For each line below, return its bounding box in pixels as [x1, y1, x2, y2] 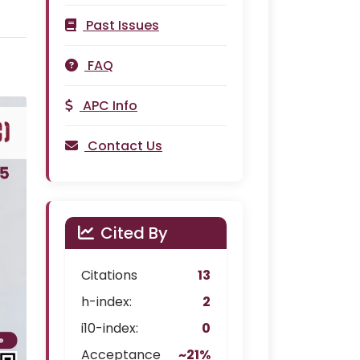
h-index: [81, 292, 132, 311]
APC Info [83, 96, 137, 115]
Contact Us [88, 137, 162, 155]
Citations [81, 266, 137, 284]
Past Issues [86, 16, 159, 35]
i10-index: [81, 319, 138, 337]
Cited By [100, 222, 168, 244]
